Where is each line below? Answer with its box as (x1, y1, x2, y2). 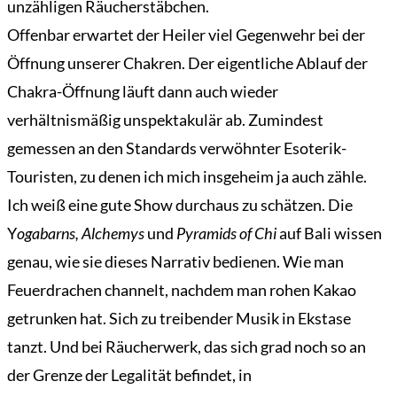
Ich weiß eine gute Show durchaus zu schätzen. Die (7, 195, 353, 215)
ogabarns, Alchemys (17, 223, 144, 244)
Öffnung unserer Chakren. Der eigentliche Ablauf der (7, 53, 368, 74)
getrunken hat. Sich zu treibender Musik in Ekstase (7, 308, 351, 329)
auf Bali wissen (276, 223, 382, 244)
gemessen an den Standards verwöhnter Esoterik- (7, 138, 346, 159)
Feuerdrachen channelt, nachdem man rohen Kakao (7, 280, 356, 300)
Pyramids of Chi (176, 223, 276, 244)
